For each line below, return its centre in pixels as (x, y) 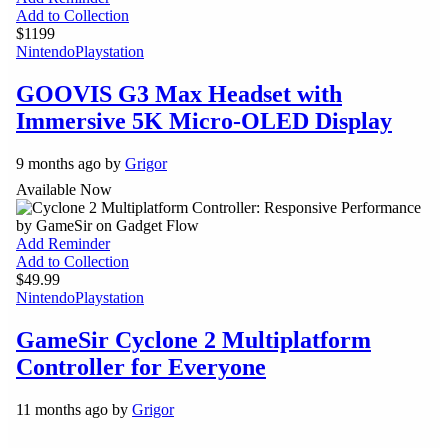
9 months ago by (70, 163)
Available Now (64, 190)
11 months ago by (74, 409)
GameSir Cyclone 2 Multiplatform (193, 339)
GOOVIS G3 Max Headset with (179, 93)
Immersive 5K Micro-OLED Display (204, 120)
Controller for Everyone (141, 366)
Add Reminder (63, 244)
